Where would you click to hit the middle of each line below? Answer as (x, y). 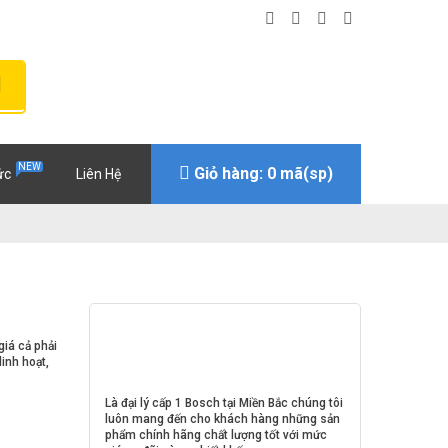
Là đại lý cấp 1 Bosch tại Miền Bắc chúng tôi (224, 403)
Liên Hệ (98, 174)
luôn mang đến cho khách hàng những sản (222, 419)
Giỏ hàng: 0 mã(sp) (263, 174)
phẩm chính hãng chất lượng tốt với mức (216, 435)
